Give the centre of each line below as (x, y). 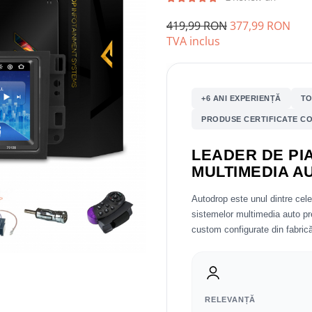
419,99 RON (197, 26)
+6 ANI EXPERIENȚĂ (241, 98)
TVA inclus (193, 41)
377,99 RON (260, 26)
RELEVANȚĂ (231, 299)
